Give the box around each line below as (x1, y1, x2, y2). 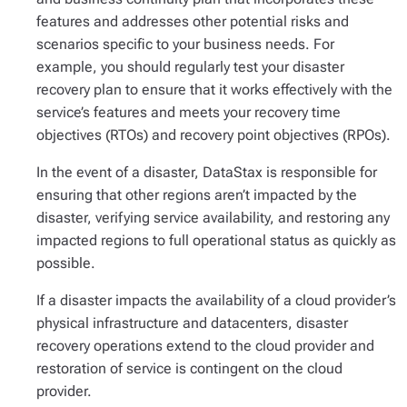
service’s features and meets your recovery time (36, 104, 341, 121)
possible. (36, 254, 95, 272)
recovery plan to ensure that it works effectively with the (36, 81, 392, 98)
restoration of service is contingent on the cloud (36, 360, 342, 377)
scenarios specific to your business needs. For (36, 35, 334, 53)
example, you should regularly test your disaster (36, 58, 344, 75)
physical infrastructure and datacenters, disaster (36, 314, 348, 332)
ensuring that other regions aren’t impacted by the (36, 186, 357, 203)
